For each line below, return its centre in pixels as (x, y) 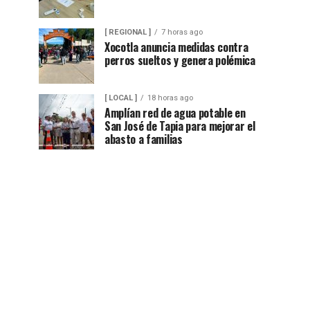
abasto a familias (144, 139)
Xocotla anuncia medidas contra (176, 47)
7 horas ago (182, 32)
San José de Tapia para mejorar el (180, 126)
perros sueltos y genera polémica (180, 60)
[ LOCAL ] (121, 98)
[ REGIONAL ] (128, 32)
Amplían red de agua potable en (175, 112)
